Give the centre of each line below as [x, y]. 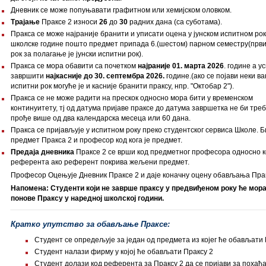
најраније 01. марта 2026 [181, 66]
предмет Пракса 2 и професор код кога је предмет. [96, 140]
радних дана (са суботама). [175, 22]
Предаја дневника [42, 152]
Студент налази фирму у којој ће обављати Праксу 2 [124, 252]
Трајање [25, 22]
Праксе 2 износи [69, 22]
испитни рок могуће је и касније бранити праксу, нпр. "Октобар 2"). [122, 86]
